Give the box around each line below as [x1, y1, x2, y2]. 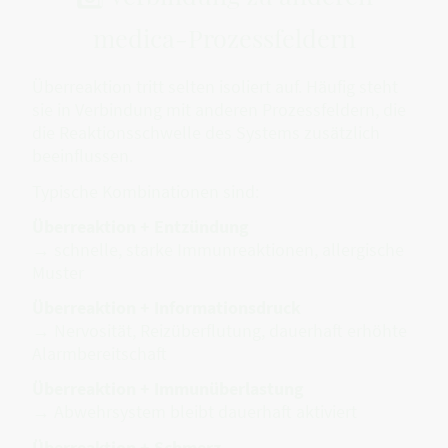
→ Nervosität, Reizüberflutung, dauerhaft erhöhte [32, 319, 407, 343]
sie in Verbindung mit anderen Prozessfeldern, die [32, 98, 406, 122]
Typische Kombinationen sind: [32, 179, 259, 203]
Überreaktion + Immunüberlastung [32, 377, 304, 401]
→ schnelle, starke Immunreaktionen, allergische [32, 237, 404, 261]
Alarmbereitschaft [32, 342, 167, 366]
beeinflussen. [32, 144, 133, 168]
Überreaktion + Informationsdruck [32, 296, 301, 320]
